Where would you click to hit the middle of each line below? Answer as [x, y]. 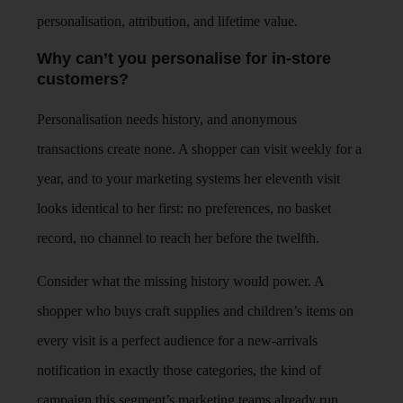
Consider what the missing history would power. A [181, 281]
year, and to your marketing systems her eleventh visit [189, 179]
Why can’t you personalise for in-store [184, 59]
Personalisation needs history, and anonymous [167, 120]
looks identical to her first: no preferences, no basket [184, 209]
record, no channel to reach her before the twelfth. [179, 238]
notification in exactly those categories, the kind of [179, 370]
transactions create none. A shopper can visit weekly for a [200, 149]
